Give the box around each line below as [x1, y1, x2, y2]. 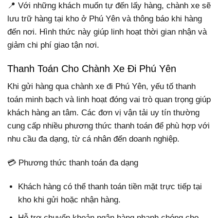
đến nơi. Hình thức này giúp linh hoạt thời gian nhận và [7, 27, 207, 36]
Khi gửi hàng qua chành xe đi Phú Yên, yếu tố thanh [7, 81, 196, 91]
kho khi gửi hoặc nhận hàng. [18, 195, 121, 205]
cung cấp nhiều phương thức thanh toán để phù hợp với [7, 121, 210, 130]
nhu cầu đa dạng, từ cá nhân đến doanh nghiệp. [7, 134, 180, 144]
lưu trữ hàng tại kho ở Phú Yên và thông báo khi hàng [7, 14, 202, 23]
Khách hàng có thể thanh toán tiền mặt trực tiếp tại [18, 182, 202, 192]
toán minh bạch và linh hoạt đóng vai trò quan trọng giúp [7, 94, 211, 104]
